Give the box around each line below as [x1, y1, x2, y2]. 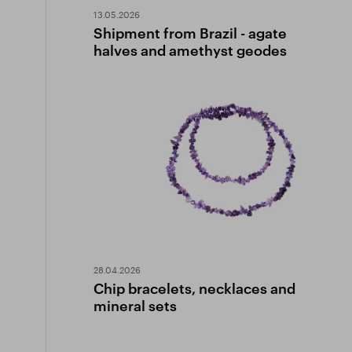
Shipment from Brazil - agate [93, 24, 287, 42]
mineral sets [93, 296, 177, 314]
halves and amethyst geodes [93, 41, 287, 59]
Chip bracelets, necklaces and [93, 279, 295, 297]
